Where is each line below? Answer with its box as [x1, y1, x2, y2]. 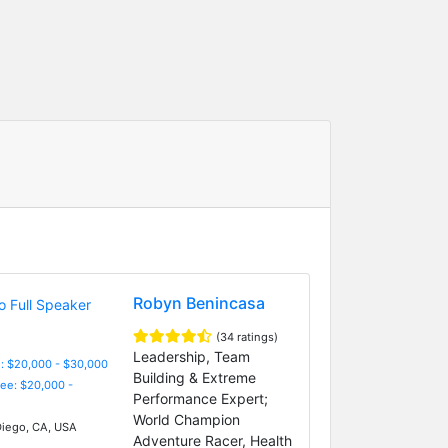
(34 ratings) [215, 329, 278, 344]
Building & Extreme [132, 368, 256, 386]
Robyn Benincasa [132, 292, 265, 313]
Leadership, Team [132, 347, 250, 365]
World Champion [132, 410, 240, 428]
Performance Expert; [132, 389, 268, 407]
